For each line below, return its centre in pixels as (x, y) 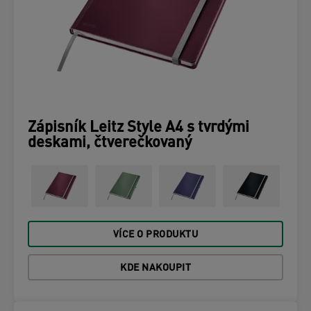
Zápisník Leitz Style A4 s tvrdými (138, 128)
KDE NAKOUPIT (155, 268)
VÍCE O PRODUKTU (155, 235)
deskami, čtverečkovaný (110, 143)
